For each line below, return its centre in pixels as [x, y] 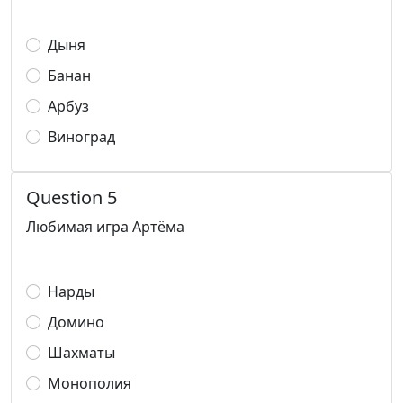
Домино [76, 322]
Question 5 [72, 197]
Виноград [81, 137]
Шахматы [81, 353]
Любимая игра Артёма [105, 227]
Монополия [90, 383]
